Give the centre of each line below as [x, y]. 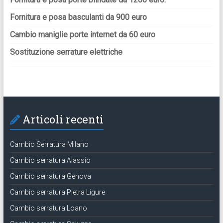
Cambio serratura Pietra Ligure [57, 192]
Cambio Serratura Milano [49, 144]
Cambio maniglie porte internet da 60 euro [82, 34]
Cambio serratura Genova [50, 176]
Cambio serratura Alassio [50, 160]
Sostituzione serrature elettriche [66, 52]
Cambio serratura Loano [48, 208]
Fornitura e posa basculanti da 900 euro [79, 17]
